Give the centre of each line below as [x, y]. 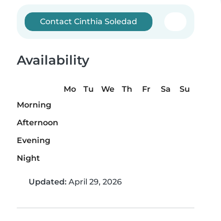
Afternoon [37, 123]
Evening [34, 141]
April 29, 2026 [94, 182]
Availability [53, 60]
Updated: [48, 182]
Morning [34, 105]
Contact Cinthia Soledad [89, 21]
